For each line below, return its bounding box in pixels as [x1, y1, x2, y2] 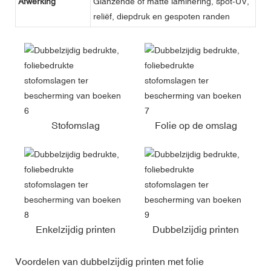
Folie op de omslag [154, 119, 237, 131]
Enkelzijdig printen [35, 223, 116, 235]
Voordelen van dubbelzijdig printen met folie [15, 255, 204, 267]
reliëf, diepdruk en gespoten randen [93, 11, 230, 21]
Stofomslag [51, 119, 100, 131]
